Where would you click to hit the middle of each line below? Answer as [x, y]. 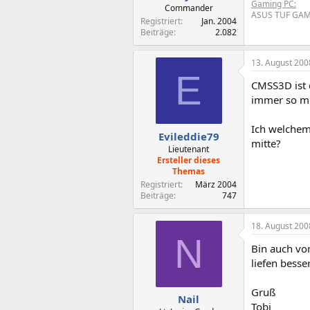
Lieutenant [189, 149]
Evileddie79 [189, 136]
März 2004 [216, 184]
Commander [189, 8]
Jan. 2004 [219, 21]
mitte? [266, 143]
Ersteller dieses [189, 160]
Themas [189, 171]
